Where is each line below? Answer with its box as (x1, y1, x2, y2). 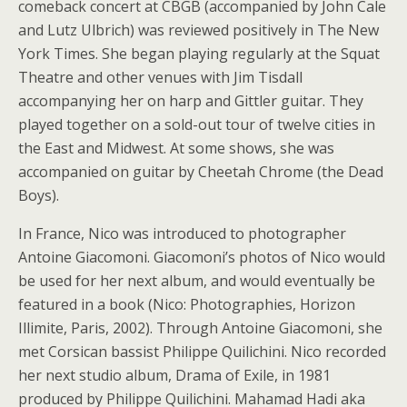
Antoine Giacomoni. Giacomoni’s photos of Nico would (18, 247, 385, 267)
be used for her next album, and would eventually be (18, 271, 375, 291)
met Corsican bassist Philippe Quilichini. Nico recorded (18, 342, 386, 362)
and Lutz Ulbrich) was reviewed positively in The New (18, 20, 379, 40)
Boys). (18, 185, 59, 205)
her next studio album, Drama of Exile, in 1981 (18, 365, 331, 385)
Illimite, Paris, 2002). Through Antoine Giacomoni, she (18, 318, 382, 338)
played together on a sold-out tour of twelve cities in (18, 114, 375, 134)
